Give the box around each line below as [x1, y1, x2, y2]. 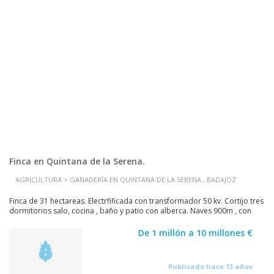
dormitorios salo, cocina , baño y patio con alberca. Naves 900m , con [9, 206, 251, 216]
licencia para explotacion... [9, 215, 102, 226]
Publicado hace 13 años [168, 262, 253, 271]
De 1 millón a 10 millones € [138, 227, 253, 239]
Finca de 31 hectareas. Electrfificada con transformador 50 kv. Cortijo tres [9, 196, 264, 206]
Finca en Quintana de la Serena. [9, 155, 145, 167]
